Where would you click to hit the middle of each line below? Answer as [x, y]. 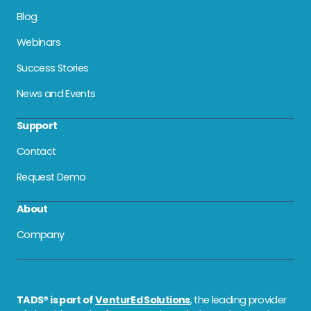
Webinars [39, 42]
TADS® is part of [56, 300]
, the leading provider [238, 300]
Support [37, 125]
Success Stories [53, 68]
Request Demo [51, 177]
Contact [36, 151]
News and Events [56, 93]
